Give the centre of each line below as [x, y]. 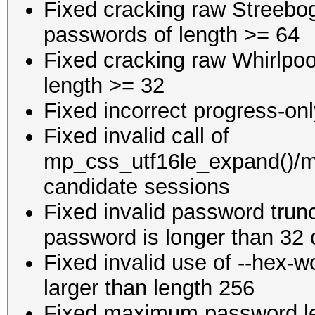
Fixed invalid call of [136, 136]
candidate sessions [137, 187]
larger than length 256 [149, 288]
